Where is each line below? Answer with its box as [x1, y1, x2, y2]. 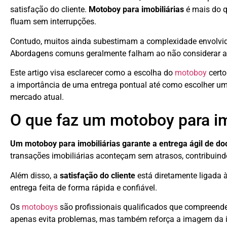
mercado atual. [10, 92, 64, 102]
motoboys [22, 202, 58, 212]
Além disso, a [10, 170, 60, 180]
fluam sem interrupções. [10, 17, 96, 27]
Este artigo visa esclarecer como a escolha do [10, 68, 175, 78]
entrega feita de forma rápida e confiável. [10, 182, 157, 193]
